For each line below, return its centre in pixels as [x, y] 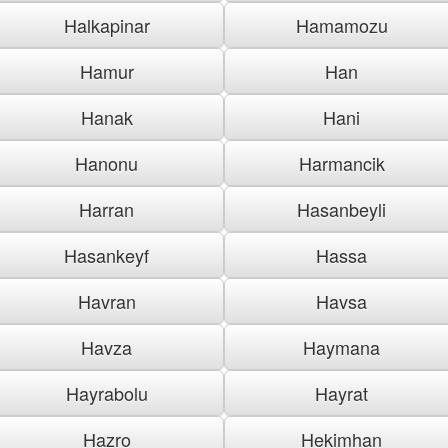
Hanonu [106, 162]
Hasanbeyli [341, 208]
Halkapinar [106, 24]
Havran [106, 300]
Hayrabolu [106, 392]
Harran [106, 208]
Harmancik [341, 162]
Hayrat [341, 392]
